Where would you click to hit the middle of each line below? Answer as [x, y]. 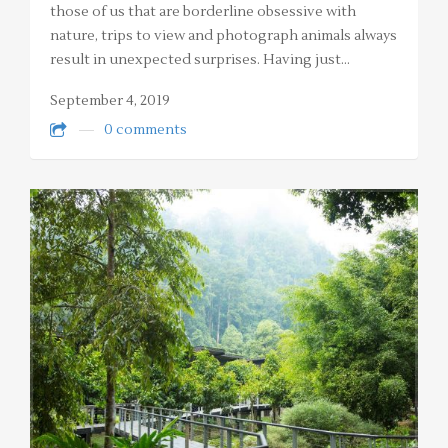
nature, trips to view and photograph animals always [223, 36]
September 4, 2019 [110, 101]
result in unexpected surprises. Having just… [200, 60]
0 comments [145, 129]
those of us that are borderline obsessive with [203, 12]
